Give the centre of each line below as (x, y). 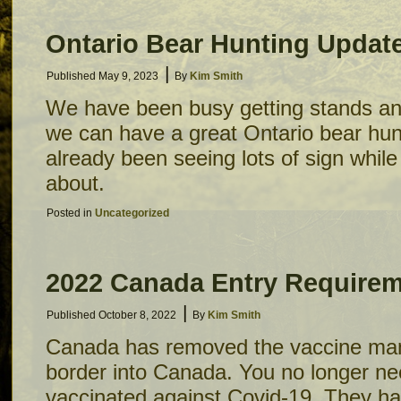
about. (75, 183)
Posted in (69, 213)
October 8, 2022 (137, 315)
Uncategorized (132, 213)
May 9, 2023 (128, 76)
